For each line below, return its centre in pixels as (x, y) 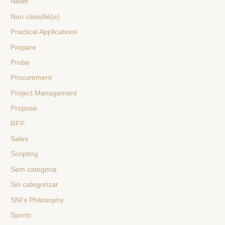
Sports (21, 215)
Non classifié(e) (35, 17)
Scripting (25, 154)
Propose (24, 108)
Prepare (24, 47)
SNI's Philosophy (37, 200)
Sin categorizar (35, 185)
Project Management (44, 93)
